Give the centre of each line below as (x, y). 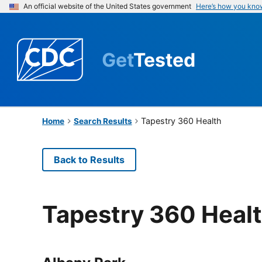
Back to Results (89, 159)
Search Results (103, 121)
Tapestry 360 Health (182, 120)
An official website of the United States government (107, 6)
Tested (164, 60)
